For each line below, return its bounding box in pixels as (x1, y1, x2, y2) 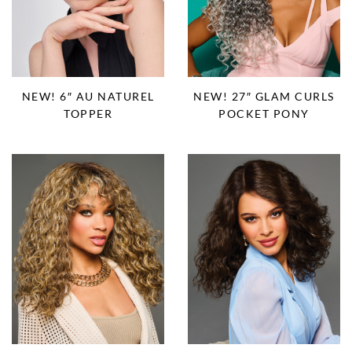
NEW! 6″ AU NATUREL (21, 89, 155, 103)
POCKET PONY (218, 106, 310, 120)
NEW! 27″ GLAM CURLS (193, 89, 335, 103)
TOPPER (64, 106, 112, 120)
